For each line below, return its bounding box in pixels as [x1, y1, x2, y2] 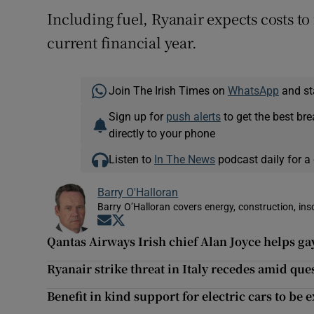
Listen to [108, 153, 154, 165]
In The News [153, 153, 215, 165]
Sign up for [108, 111, 166, 123]
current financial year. [47, 32, 197, 53]
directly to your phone [108, 128, 215, 139]
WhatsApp [227, 85, 279, 97]
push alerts [165, 111, 221, 123]
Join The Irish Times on [108, 85, 228, 97]
